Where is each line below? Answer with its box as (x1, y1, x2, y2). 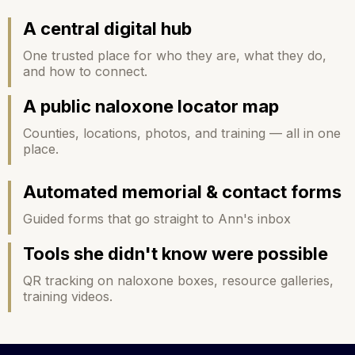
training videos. (23, 288, 113, 305)
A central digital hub (23, 18, 192, 40)
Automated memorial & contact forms (23, 181, 342, 203)
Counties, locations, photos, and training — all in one (23, 125, 341, 142)
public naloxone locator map (40, 96, 279, 117)
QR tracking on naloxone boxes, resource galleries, (23, 273, 334, 289)
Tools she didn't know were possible (23, 243, 328, 265)
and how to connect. (23, 63, 147, 80)
